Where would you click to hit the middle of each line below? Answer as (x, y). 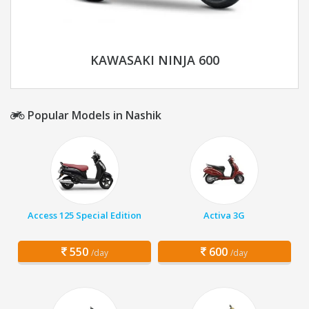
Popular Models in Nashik (93, 116)
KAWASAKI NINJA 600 (154, 60)
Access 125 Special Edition (85, 216)
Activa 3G (225, 216)
